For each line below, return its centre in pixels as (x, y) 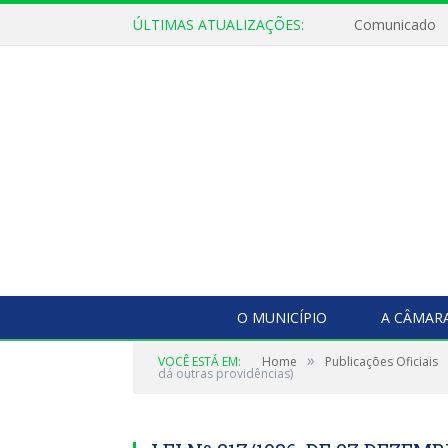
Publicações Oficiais (381, 361)
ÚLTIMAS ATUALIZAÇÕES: (218, 24)
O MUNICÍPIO (281, 317)
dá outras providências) (225, 373)
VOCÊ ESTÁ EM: (199, 361)
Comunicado (395, 25)
